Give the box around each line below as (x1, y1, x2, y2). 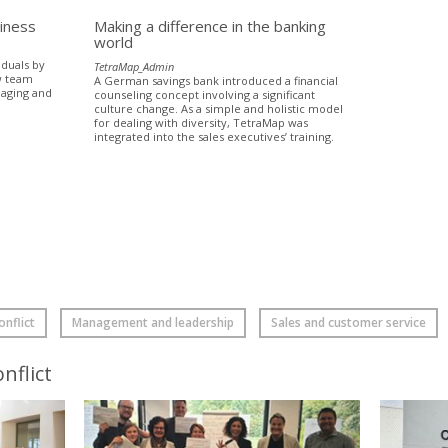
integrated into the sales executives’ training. (94, 128, 335, 144)
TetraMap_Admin (94, 58, 175, 74)
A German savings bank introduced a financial (94, 72, 339, 88)
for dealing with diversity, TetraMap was (94, 114, 309, 130)
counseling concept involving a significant (94, 86, 316, 102)
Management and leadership (71, 313, 234, 331)
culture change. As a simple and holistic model (94, 100, 344, 116)
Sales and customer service (270, 313, 426, 331)
